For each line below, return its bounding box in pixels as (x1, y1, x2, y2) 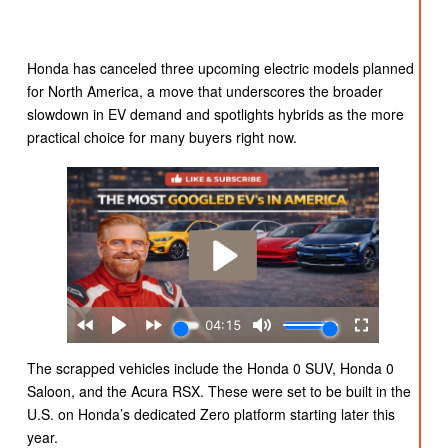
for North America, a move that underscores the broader (26, 81, 383, 101)
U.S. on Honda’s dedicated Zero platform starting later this (26, 404, 395, 424)
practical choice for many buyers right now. (26, 127, 297, 147)
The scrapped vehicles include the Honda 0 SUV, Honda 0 (26, 358, 394, 378)
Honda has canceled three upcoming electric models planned (26, 58, 414, 78)
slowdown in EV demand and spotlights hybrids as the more (26, 104, 404, 124)
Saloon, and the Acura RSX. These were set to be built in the (26, 381, 411, 401)
